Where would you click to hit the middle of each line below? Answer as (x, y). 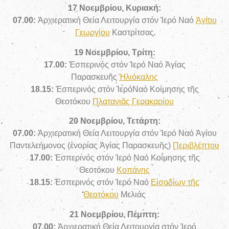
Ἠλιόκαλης (139, 77)
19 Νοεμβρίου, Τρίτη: (114, 52)
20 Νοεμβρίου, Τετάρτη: (114, 121)
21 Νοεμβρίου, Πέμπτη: (114, 214)
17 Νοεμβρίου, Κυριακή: (114, 8)
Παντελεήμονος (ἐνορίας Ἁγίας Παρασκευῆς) (91, 146)
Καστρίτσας (132, 33)
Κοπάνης (133, 170)
